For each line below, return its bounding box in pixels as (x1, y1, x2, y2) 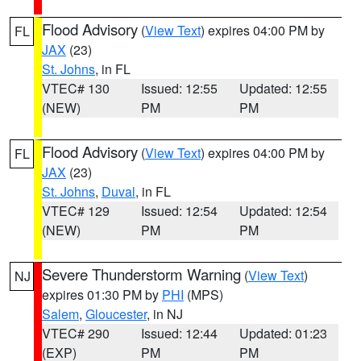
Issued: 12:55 (140, 79, 218, 98)
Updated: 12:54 (239, 201, 328, 220)
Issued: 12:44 (140, 324, 218, 342)
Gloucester (85, 305, 147, 323)
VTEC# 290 (42, 324, 110, 342)
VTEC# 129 (42, 201, 110, 220)
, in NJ (147, 305, 183, 323)
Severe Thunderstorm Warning (42, 263, 241, 284)
